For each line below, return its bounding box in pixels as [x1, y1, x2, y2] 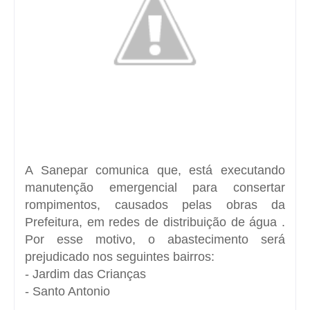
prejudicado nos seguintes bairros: [25, 249, 215, 264]
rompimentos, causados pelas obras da [25, 197, 285, 212]
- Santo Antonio [25, 284, 110, 298]
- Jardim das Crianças [25, 266, 146, 281]
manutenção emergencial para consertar [25, 180, 285, 194]
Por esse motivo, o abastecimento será [25, 232, 285, 246]
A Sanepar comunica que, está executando [25, 163, 285, 177]
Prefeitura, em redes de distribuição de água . [25, 215, 285, 229]
